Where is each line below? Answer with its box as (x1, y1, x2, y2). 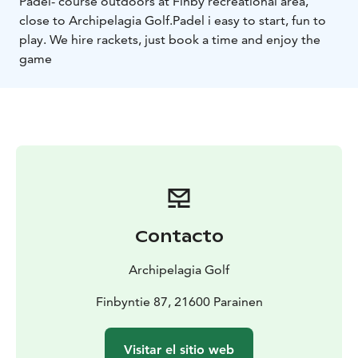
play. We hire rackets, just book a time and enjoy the (19, 31, 320, 47)
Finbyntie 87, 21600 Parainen (95, 293, 263, 309)
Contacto (134, 225, 224, 247)
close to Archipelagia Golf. (19, 12, 173, 28)
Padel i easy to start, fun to (173, 12, 326, 28)
